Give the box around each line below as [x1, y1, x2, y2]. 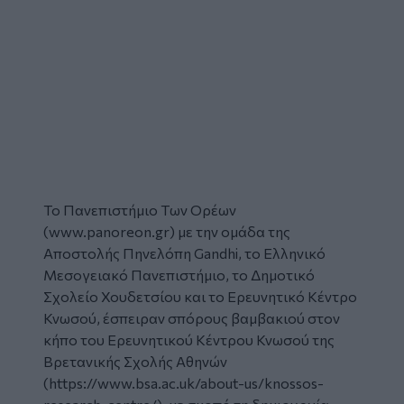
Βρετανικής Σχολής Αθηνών [43, 352, 227, 370]
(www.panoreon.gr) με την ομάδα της [43, 222, 290, 240]
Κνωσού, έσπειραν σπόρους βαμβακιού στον [43, 308, 340, 326]
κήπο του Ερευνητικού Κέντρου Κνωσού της [43, 330, 335, 348]
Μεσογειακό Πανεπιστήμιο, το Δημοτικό [43, 265, 315, 283]
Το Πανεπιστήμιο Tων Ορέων [43, 200, 236, 218]
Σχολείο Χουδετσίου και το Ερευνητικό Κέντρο [43, 287, 357, 305]
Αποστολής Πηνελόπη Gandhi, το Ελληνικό [43, 243, 326, 262]
